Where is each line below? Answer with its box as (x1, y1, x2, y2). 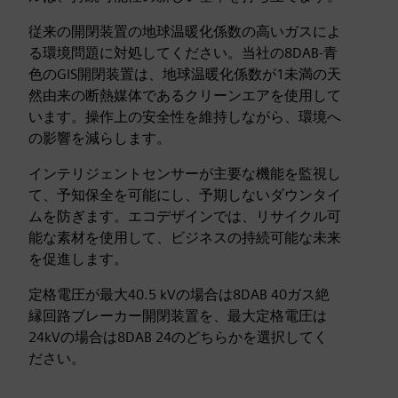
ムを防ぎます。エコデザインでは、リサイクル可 (28, 208, 341, 225)
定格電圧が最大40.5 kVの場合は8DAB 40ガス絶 (28, 286, 330, 303)
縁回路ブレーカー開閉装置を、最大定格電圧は (28, 307, 327, 324)
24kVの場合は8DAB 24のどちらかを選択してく (28, 329, 328, 346)
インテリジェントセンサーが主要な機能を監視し (28, 165, 341, 182)
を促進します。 (28, 251, 128, 267)
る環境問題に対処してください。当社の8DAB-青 (28, 44, 338, 61)
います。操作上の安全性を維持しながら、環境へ (28, 108, 341, 125)
